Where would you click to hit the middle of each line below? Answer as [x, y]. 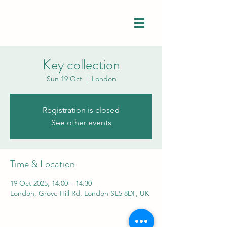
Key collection [81, 65]
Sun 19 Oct [64, 79]
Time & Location [43, 164]
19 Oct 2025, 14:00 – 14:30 [51, 183]
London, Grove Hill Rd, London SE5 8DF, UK [80, 193]
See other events [81, 122]
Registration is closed [81, 110]
